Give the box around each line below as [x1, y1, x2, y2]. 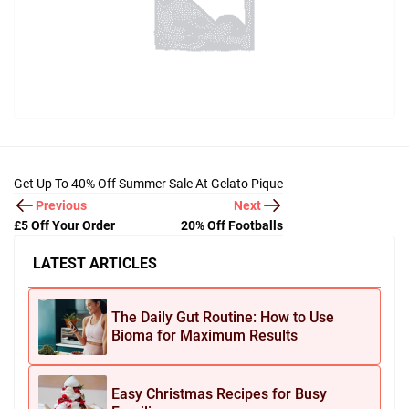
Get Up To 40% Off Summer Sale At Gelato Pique [14, 176, 283, 191]
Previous [36, 197, 87, 213]
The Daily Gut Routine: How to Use [111, 309, 334, 326]
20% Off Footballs [181, 217, 283, 233]
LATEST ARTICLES [33, 255, 157, 272]
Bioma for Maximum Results [111, 327, 298, 344]
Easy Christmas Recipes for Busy [111, 385, 327, 403]
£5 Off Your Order [14, 217, 115, 233]
